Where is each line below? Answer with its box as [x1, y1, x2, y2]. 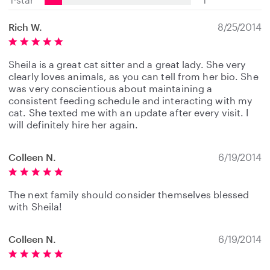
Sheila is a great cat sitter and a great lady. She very [8, 58, 246, 70]
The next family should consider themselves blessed [8, 189, 250, 200]
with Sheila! [8, 201, 63, 212]
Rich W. [8, 21, 42, 33]
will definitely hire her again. [8, 119, 139, 130]
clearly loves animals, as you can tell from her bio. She [8, 71, 259, 82]
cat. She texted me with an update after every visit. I [8, 107, 249, 118]
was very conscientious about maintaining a [8, 83, 213, 94]
